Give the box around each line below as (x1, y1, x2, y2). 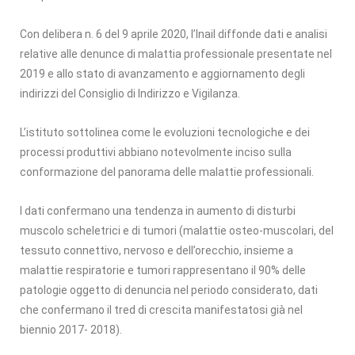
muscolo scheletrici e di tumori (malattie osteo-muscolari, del (20, 223, 334, 237)
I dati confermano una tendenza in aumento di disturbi (20, 204, 296, 217)
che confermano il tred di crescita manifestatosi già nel (20, 303, 303, 316)
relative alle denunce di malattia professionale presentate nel (20, 47, 332, 60)
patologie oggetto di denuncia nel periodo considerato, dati (20, 283, 318, 296)
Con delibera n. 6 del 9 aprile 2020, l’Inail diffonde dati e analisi (20, 27, 327, 40)
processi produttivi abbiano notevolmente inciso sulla (20, 145, 292, 158)
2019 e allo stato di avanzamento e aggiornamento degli (20, 67, 305, 80)
